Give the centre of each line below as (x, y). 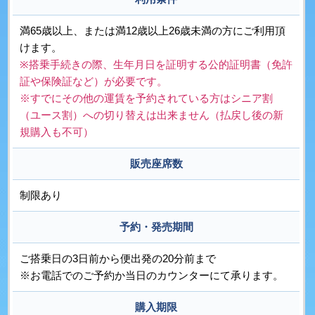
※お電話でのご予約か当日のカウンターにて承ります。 (152, 276)
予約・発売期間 (156, 227)
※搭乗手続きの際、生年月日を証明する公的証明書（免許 (156, 65)
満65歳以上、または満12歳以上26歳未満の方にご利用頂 (153, 31)
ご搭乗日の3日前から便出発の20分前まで (118, 259)
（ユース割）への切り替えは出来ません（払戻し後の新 (152, 115)
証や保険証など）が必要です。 (94, 82)
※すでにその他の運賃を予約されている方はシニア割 (147, 98)
